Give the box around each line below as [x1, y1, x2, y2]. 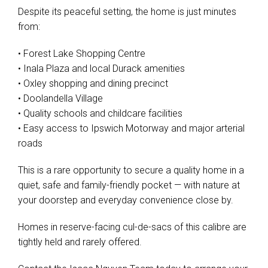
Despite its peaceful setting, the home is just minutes [18, 6, 236, 17]
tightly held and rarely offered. [18, 236, 142, 248]
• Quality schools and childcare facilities [18, 108, 182, 119]
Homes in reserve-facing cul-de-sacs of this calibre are [18, 221, 246, 233]
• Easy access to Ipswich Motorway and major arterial [18, 123, 245, 134]
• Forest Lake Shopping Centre [18, 48, 145, 59]
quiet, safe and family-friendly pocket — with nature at [18, 179, 240, 191]
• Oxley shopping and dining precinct [18, 78, 168, 89]
